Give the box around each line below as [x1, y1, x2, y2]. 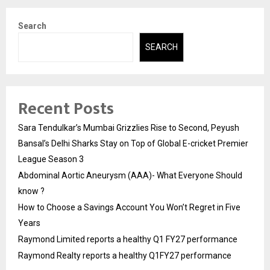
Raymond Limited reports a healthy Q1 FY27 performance [18, 234, 237, 244]
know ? [18, 186, 45, 196]
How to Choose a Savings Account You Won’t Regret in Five [18, 202, 240, 212]
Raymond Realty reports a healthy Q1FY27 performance [18, 250, 231, 260]
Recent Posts [18, 94, 114, 123]
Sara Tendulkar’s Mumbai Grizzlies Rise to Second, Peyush [18, 122, 239, 133]
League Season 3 [18, 154, 84, 164]
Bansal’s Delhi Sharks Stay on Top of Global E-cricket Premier [18, 138, 248, 148]
